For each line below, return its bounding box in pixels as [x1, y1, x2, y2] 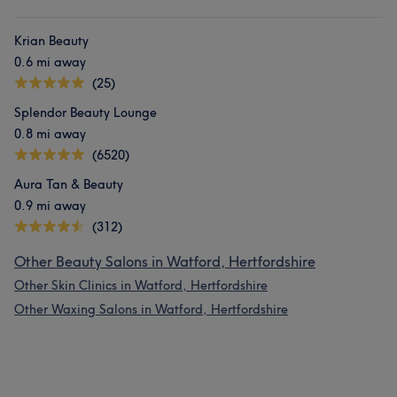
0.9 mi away [14, 198, 86, 214]
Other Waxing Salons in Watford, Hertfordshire [14, 301, 288, 317]
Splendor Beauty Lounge [14, 105, 157, 121]
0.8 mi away [14, 126, 86, 142]
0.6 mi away [14, 54, 86, 70]
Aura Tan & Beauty [14, 176, 123, 192]
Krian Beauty [14, 33, 89, 49]
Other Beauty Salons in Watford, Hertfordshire [14, 253, 315, 270]
